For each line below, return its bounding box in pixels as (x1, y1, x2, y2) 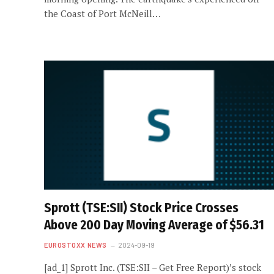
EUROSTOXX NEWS (44, 240, 107, 249)
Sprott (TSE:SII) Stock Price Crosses (44, 199, 239, 216)
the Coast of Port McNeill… (44, 7, 160, 20)
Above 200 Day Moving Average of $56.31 (44, 217, 264, 233)
